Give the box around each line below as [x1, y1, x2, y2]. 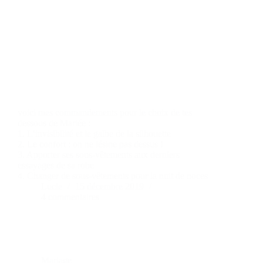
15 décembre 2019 [75, 181, 144, 192]
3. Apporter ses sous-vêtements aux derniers [18, 150, 180, 160]
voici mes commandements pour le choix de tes [18, 107, 192, 118]
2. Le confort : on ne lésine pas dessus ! [18, 139, 163, 150]
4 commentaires [41, 192, 99, 203]
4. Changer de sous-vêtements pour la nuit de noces [18, 171, 208, 181]
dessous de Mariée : [18, 118, 90, 129]
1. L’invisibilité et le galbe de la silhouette [18, 129, 171, 139]
